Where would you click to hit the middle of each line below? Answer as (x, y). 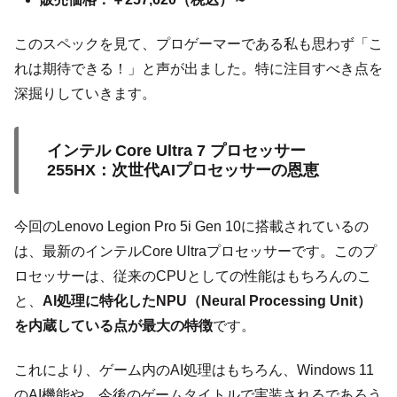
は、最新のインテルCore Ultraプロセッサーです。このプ (195, 251)
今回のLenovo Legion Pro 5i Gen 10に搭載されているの (191, 226)
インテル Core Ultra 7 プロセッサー (176, 150)
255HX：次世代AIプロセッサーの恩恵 (183, 170)
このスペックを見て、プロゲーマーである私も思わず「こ (198, 44)
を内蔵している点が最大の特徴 (113, 325)
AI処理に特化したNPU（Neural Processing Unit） (207, 300)
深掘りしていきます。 (85, 94)
